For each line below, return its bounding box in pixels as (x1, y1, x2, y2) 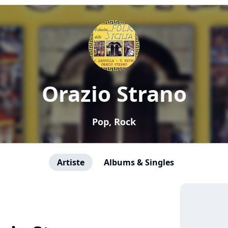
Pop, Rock (92, 116, 136, 128)
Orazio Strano (41, 79, 187, 108)
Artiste (57, 157, 84, 168)
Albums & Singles (104, 157, 174, 168)
